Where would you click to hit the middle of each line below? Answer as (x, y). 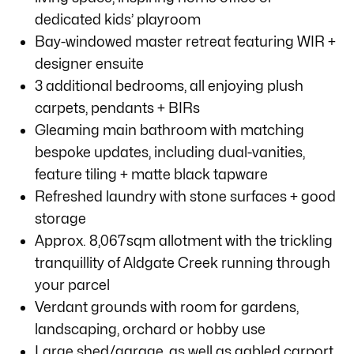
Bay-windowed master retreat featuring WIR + (185, 41)
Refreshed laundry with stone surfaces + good (185, 196)
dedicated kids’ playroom (118, 19)
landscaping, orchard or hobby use (150, 329)
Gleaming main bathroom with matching (169, 130)
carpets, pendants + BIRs (117, 107)
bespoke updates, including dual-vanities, (170, 152)
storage (60, 218)
